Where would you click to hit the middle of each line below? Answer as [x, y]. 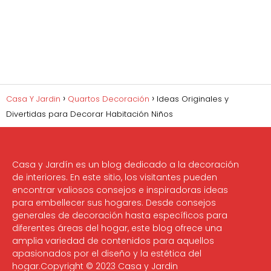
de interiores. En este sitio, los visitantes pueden [115, 178]
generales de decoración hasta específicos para [120, 216]
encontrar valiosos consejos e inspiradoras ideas [120, 190]
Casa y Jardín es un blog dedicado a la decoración [126, 165]
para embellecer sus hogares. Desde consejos [114, 203]
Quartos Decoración [109, 99]
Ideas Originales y [193, 99]
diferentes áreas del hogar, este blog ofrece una [117, 228]
